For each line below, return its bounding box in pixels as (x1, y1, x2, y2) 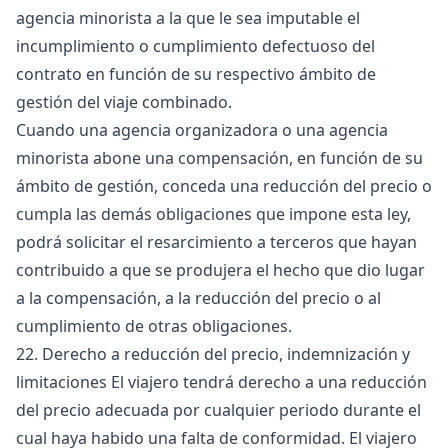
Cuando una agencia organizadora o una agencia (16, 119, 388, 141)
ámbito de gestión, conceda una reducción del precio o (16, 175, 432, 197)
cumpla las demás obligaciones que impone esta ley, (16, 203, 411, 225)
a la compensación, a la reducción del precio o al (16, 287, 381, 309)
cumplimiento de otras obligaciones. (16, 315, 292, 337)
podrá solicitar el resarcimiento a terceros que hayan (16, 231, 417, 253)
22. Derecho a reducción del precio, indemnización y (16, 343, 410, 365)
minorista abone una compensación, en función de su (16, 147, 423, 169)
